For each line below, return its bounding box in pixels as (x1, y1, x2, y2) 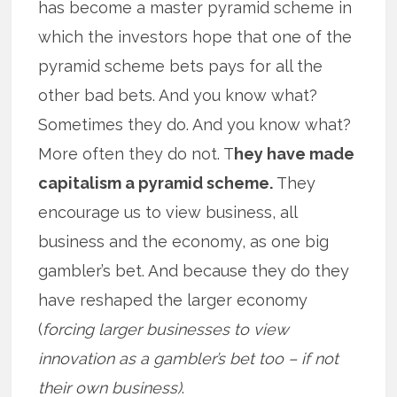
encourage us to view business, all (38, 203, 298, 222)
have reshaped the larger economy (38, 291, 308, 310)
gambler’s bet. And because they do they (38, 261, 350, 281)
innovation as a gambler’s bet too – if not (38, 349, 339, 369)
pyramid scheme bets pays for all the (38, 57, 323, 76)
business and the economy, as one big (38, 232, 330, 252)
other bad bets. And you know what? (38, 86, 318, 105)
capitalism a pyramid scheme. (38, 174, 274, 193)
